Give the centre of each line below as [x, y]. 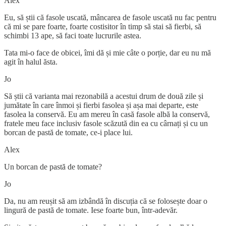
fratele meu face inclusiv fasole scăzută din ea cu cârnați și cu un [106, 123]
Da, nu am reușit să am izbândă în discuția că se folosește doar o [106, 201]
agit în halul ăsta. [31, 62]
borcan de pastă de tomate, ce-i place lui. [68, 132]
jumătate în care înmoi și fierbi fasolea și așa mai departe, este [101, 105]
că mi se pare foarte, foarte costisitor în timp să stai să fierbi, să [103, 26]
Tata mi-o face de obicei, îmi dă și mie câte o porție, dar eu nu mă [107, 52]
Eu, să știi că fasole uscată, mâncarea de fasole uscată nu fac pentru [110, 17]
